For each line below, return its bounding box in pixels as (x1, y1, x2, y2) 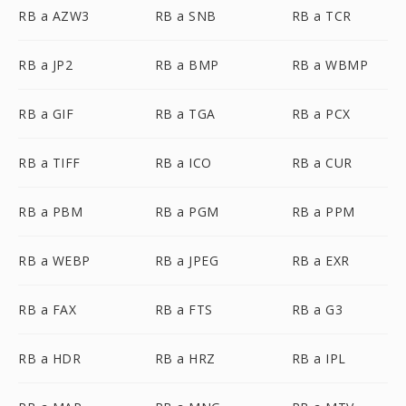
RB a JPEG (154, 252, 219, 269)
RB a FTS (154, 301, 213, 318)
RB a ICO (154, 154, 212, 171)
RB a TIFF (18, 154, 81, 171)
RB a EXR (291, 252, 350, 269)
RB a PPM (291, 203, 355, 220)
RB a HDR (18, 350, 81, 367)
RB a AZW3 (18, 7, 90, 24)
